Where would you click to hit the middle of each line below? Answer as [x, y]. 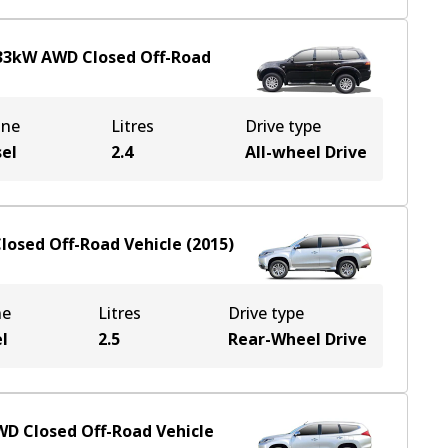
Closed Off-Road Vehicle [118, 431]
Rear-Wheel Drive [297, 339]
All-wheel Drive [306, 152]
